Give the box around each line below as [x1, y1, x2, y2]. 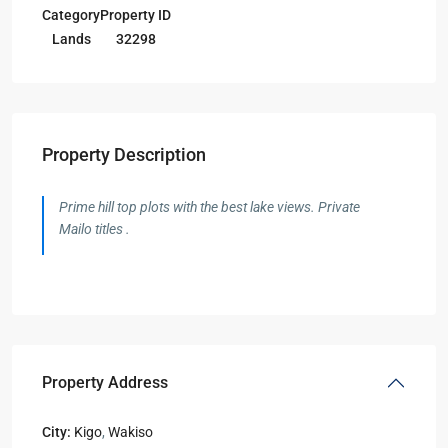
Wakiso [108, 423, 153, 440]
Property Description [42, 143, 206, 165]
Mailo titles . [59, 220, 130, 237]
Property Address [42, 372, 168, 392]
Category [42, 6, 100, 23]
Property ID [100, 6, 171, 23]
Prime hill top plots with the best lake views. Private [59, 198, 360, 215]
